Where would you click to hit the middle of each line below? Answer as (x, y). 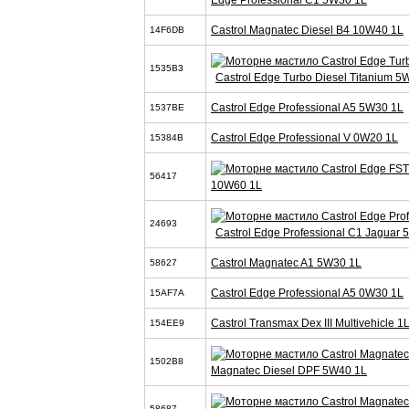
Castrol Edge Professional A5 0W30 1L (307, 293)
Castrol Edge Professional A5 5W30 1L (307, 108)
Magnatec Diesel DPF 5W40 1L (289, 370)
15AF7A (167, 293)
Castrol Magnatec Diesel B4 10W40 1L (307, 30)
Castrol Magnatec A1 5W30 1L (286, 263)
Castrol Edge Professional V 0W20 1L (304, 138)
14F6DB (167, 30)
